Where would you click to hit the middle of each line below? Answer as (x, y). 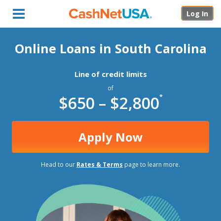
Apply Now (110, 137)
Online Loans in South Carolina (110, 48)
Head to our (59, 165)
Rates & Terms (100, 165)
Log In (197, 14)
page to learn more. (151, 165)
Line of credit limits (110, 74)
